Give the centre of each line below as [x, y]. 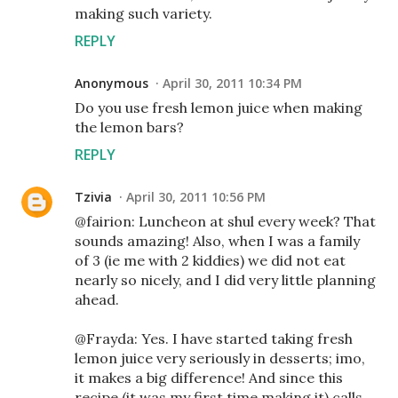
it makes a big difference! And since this [209, 377]
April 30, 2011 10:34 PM [232, 83]
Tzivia [93, 196]
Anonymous [111, 83]
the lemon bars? [129, 127]
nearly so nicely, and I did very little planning [225, 279]
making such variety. [143, 13]
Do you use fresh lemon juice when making [219, 107]
